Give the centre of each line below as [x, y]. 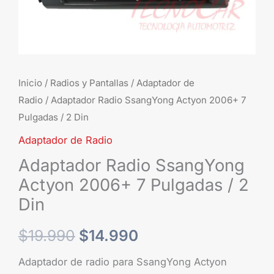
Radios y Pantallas [89, 83]
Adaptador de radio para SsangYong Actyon [123, 262]
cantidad [38, 39]
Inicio [30, 83]
